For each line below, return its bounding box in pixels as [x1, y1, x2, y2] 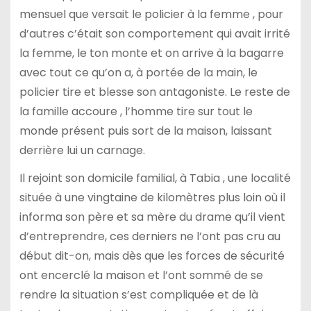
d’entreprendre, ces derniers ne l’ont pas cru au [19, 228, 280, 245]
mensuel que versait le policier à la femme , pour [19, 6, 283, 22]
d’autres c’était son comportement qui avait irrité [19, 25, 290, 42]
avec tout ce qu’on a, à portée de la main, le [19, 64, 258, 81]
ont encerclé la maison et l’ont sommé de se [19, 267, 263, 284]
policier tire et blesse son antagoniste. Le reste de [19, 83, 290, 100]
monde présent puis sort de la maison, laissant [19, 122, 272, 139]
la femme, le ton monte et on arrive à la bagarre [19, 44, 284, 61]
